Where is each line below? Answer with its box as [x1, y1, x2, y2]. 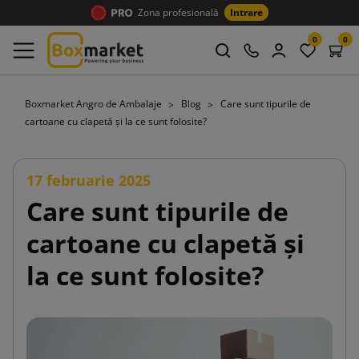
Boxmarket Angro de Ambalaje [25, 97, 164, 111]
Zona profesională [138, 6, 219, 19]
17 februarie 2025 [26, 170, 151, 190]
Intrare [230, 6, 263, 19]
